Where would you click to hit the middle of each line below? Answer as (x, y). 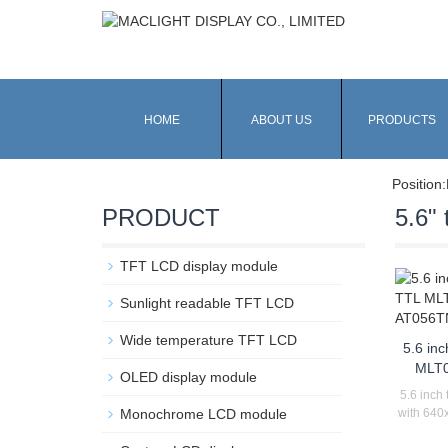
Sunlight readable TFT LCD (207, 303)
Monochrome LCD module (203, 414)
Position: (419, 184)
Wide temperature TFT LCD (208, 340)
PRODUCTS (401, 120)
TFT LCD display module (199, 266)
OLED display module (188, 377)
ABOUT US (281, 120)
